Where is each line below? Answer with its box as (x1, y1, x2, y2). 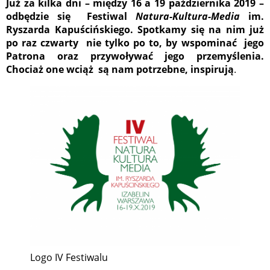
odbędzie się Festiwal (6, 9, 136, 23)
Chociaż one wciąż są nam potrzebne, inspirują (6, 62, 234, 76)
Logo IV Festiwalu (30, 251, 108, 265)
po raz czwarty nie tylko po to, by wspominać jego (6, 36, 264, 49)
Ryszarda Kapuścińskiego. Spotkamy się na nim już (6, 22, 264, 36)
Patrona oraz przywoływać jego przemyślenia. (6, 49, 264, 63)
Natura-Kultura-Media (136, 9, 240, 23)
